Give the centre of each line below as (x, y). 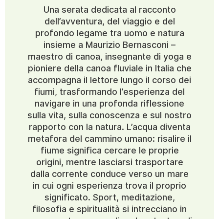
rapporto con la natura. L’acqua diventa (109, 127)
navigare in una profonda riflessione (109, 103)
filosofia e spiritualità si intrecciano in (109, 209)
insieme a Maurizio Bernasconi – (109, 44)
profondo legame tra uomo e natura (109, 33)
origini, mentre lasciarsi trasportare (109, 162)
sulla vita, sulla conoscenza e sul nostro (109, 115)
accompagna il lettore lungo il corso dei (109, 80)
